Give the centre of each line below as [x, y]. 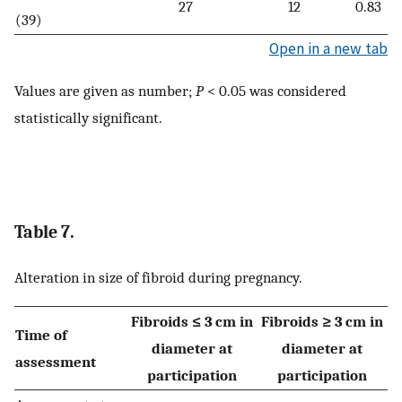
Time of [41, 335]
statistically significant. [88, 118]
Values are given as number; [105, 91]
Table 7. [44, 232]
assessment [56, 362]
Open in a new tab [328, 48]
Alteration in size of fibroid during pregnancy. [158, 277]
